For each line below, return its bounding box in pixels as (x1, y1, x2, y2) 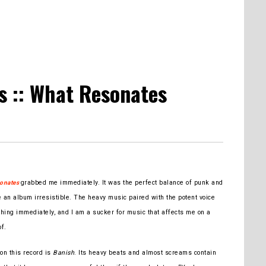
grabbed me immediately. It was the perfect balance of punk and (20, 178, 223, 186)
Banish (53, 248, 74, 256)
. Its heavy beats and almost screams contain (74, 248, 216, 256)
